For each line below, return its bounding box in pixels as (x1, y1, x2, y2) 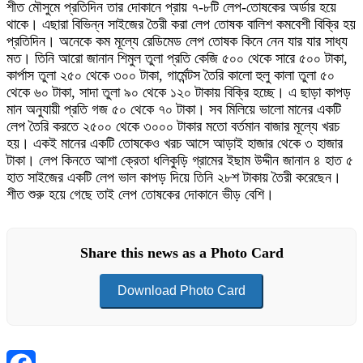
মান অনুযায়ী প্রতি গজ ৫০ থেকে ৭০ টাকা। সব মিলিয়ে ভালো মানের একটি (6, 100, 341, 117)
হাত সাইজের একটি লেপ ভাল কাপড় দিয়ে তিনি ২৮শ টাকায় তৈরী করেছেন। (6, 169, 341, 186)
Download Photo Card (117, 283, 246, 297)
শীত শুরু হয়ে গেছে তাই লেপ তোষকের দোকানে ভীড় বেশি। (6, 186, 274, 203)
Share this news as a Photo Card (79, 244, 284, 261)
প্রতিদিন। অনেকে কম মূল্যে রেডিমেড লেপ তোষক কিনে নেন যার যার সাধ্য (6, 32, 348, 49)
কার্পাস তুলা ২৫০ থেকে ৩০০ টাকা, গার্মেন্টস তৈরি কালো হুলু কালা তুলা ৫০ (6, 66, 335, 83)
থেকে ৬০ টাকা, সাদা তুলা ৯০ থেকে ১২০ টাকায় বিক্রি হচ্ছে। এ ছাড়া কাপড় (6, 83, 351, 100)
